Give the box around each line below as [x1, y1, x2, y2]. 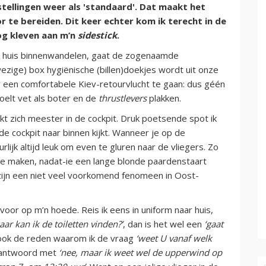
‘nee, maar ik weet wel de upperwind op [59, 246, 222, 258]
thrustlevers [99, 91, 147, 104]
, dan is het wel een [123, 217, 204, 230]
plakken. [147, 91, 181, 104]
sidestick [78, 28, 117, 41]
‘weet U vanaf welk [136, 232, 212, 244]
